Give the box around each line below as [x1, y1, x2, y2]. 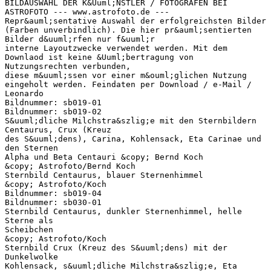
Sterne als [5, 215, 53, 225]
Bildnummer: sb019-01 [5, 97, 102, 107]
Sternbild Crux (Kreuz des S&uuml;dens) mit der [5, 243, 227, 252]
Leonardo [5, 88, 44, 98]
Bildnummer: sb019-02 [5, 106, 102, 116]
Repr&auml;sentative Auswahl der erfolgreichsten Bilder [5, 16, 266, 25]
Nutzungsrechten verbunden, [5, 61, 131, 71]
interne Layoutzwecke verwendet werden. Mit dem [5, 43, 227, 53]
